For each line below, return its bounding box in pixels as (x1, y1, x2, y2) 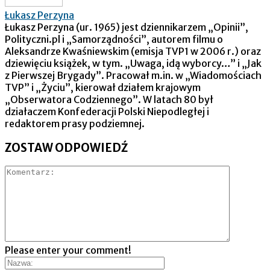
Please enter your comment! (5, 244, 131, 257)
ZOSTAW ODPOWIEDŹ (5, 140, 128, 155)
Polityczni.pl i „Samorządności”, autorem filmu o (5, 33, 223, 45)
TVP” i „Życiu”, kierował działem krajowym (5, 81, 201, 93)
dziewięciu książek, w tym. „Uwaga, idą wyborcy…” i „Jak (5, 57, 262, 69)
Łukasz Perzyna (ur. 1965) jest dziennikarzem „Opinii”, (5, 20, 248, 33)
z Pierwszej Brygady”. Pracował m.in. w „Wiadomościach (5, 69, 262, 81)
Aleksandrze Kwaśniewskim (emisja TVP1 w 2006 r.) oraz (5, 45, 261, 57)
